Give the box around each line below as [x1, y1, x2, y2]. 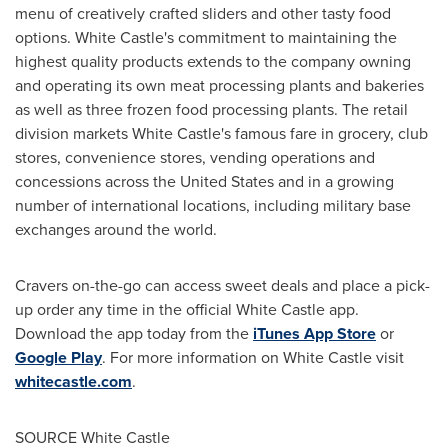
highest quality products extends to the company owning [15, 49, 411, 73]
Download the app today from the [15, 321, 253, 345]
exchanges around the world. [15, 217, 217, 241]
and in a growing [274, 169, 394, 193]
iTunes [253, 321, 304, 345]
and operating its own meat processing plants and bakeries [15, 73, 424, 97]
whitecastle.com [15, 369, 132, 393]
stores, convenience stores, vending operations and [15, 145, 375, 169]
